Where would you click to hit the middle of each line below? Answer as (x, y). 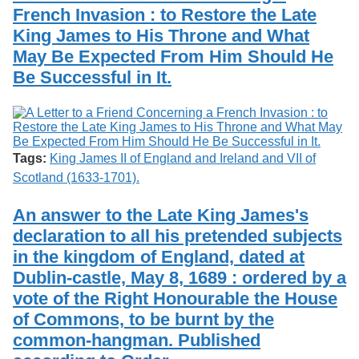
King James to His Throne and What (161, 35)
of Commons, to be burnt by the (143, 319)
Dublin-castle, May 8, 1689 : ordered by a (179, 277)
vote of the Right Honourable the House (175, 298)
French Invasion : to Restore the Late (165, 14)
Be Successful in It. (92, 77)
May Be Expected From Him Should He (173, 56)
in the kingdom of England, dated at (159, 256)
